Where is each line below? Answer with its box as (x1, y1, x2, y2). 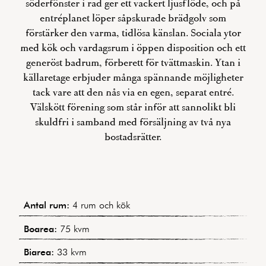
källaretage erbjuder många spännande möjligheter (23, 71, 243, 84)
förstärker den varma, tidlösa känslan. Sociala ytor (25, 26, 241, 40)
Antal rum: (24, 198, 69, 211)
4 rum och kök (69, 198, 130, 211)
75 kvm (57, 221, 90, 235)
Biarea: (24, 245, 54, 258)
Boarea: (24, 221, 57, 235)
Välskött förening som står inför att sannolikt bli (30, 100, 236, 114)
